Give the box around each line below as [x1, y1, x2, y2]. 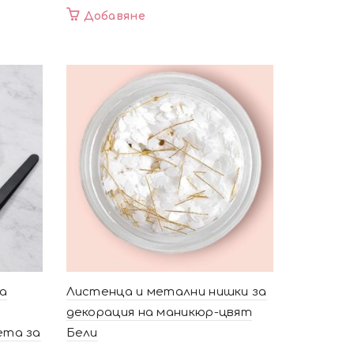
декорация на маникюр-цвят [66, 306, 252, 319]
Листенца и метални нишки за [66, 285, 267, 299]
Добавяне [83, 9, 145, 22]
